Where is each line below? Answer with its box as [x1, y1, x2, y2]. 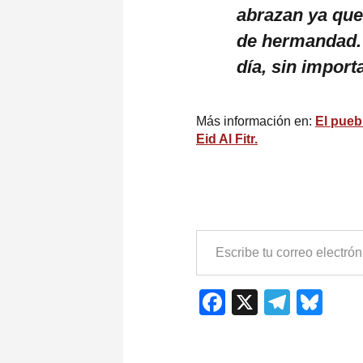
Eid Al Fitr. [196, 131, 258, 146]
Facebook [225, 287, 340, 317]
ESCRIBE [195, 231, 233, 241]
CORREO [195, 260, 235, 271]
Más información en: [196, 113, 315, 128]
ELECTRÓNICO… [195, 275, 269, 285]
